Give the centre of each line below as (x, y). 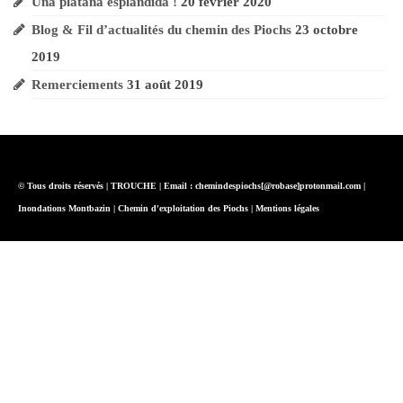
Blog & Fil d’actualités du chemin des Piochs (161, 29)
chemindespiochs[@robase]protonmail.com (278, 185)
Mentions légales (287, 208)
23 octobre (327, 29)
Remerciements (77, 84)
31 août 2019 (165, 84)
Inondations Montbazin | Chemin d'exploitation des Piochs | (137, 208)
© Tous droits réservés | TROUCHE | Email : (107, 185)
